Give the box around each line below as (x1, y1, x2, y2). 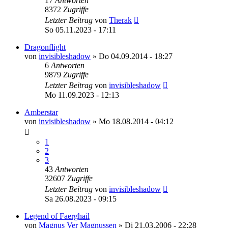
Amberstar (24, 107, 58, 117)
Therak (109, 15, 132, 24)
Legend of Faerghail (24, 211, 90, 220)
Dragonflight (24, 42, 66, 51)
